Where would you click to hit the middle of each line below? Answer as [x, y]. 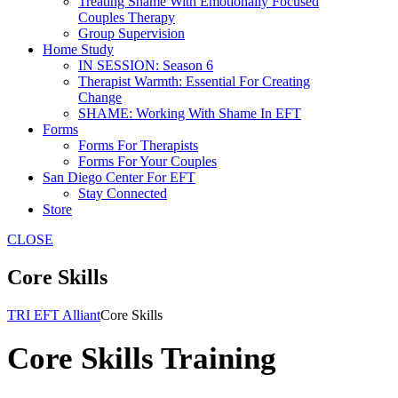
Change [100, 97]
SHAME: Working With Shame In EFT [190, 113]
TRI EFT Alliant [54, 314]
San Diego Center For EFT [119, 177]
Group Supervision [131, 33]
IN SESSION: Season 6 [146, 65]
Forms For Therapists [138, 145]
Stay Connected [123, 193]
